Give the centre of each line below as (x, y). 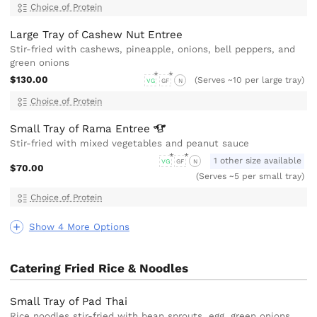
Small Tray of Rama (63, 129)
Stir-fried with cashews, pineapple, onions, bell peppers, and (153, 49)
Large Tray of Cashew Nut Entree (97, 34)
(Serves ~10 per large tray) (250, 80)
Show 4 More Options (79, 226)
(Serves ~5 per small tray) (250, 176)
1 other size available (257, 161)
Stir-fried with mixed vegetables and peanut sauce (130, 144)
